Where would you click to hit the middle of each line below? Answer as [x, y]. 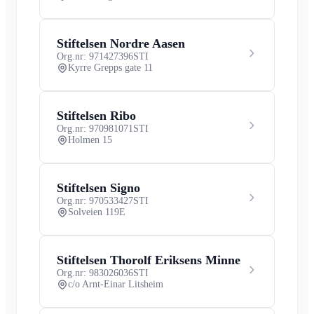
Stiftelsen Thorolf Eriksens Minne [149, 260]
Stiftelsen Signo [98, 187]
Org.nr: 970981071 [95, 128]
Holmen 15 [90, 139]
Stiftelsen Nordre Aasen [121, 43]
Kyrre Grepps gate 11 [110, 67]
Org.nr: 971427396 [95, 56]
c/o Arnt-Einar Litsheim [116, 284]
